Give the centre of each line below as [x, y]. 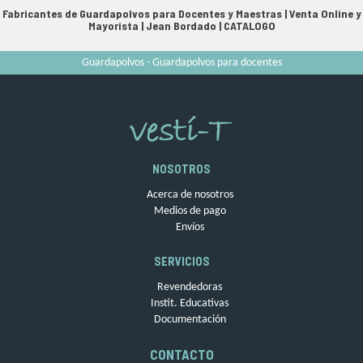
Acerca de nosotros [190, 195]
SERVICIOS [181, 262]
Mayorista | [117, 26]
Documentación [190, 320]
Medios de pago [190, 211]
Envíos [190, 228]
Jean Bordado [181, 26]
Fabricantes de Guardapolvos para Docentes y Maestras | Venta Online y [181, 14]
